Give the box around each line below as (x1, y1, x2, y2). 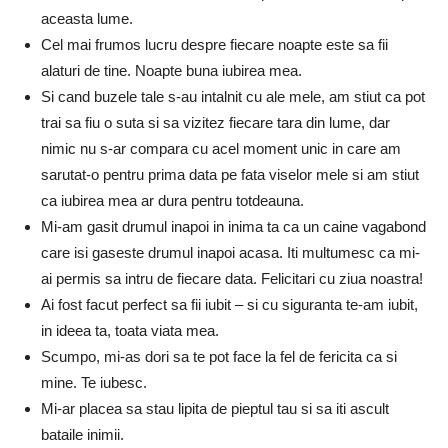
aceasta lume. (41, 9, 133, 27)
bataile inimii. (41, 425, 124, 443)
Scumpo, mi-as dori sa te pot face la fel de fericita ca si (41, 347, 397, 365)
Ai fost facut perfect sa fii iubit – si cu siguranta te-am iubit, (41, 295, 418, 313)
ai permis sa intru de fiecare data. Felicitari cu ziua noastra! (41, 269, 423, 287)
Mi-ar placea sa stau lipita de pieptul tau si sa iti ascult (41, 399, 389, 417)
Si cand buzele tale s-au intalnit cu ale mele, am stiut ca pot (41, 87, 425, 105)
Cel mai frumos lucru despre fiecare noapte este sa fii (41, 35, 388, 53)
